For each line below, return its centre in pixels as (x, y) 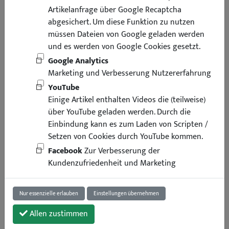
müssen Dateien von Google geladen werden (126, 35)
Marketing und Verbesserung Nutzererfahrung (130, 73)
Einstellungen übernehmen (126, 193)
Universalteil (129, 202)
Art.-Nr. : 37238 (200, 196)
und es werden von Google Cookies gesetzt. (124, 47)
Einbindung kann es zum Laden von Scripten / (128, 124)
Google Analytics (78, 61)
